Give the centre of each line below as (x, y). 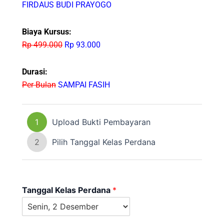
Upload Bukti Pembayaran (101, 122)
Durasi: (34, 71)
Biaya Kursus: (46, 31)
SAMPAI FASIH (83, 84)
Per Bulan (39, 84)
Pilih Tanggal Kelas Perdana (103, 142)
